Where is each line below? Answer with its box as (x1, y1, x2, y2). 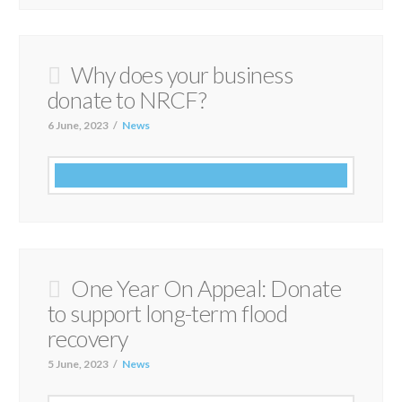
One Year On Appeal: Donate (71, 274, 342, 301)
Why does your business (71, 60, 293, 88)
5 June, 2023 (47, 356, 109, 371)
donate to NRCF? (47, 85, 206, 113)
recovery (47, 324, 128, 352)
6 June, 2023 (47, 118, 109, 132)
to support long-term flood (47, 299, 288, 327)
